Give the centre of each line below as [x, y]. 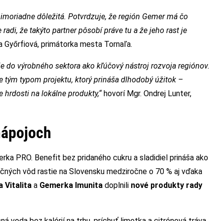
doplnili [117, 185]
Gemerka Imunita [71, 185]
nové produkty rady [166, 185]
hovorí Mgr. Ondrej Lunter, [147, 94]
